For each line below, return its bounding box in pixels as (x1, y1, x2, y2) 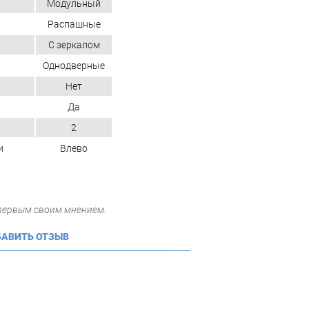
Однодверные (43, 59, 105, 71)
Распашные (47, 18, 101, 30)
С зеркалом (48, 39, 100, 50)
